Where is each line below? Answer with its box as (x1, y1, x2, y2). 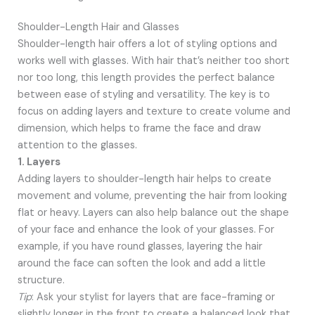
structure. (17, 273, 65, 287)
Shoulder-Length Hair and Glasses (17, 20, 179, 34)
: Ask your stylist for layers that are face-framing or (31, 290, 275, 304)
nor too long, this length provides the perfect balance (17, 70, 275, 84)
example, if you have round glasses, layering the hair (17, 239, 262, 253)
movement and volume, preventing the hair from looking (17, 188, 287, 202)
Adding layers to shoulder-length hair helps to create (17, 172, 271, 186)
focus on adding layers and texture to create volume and (17, 104, 290, 118)
